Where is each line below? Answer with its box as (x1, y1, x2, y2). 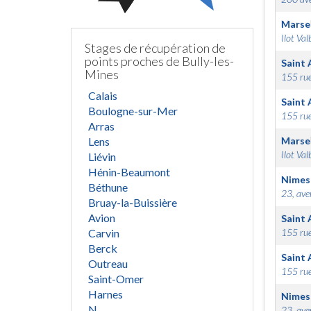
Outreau (88, 257, 128, 270)
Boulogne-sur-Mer (88, 104, 178, 117)
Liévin (88, 150, 116, 163)
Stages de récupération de (85, 40, 226, 56)
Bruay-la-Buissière (88, 196, 177, 209)
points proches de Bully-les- (85, 53, 234, 69)
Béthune (88, 180, 128, 194)
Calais (88, 89, 117, 102)
